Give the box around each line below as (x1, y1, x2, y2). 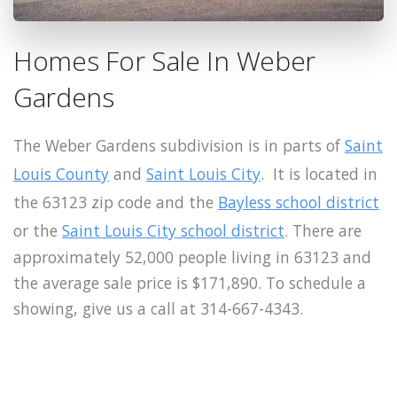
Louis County (13, 162, 109, 184)
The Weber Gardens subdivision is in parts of (13, 134, 345, 156)
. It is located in (261, 162, 378, 184)
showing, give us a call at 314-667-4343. (13, 297, 303, 319)
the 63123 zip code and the (13, 191, 218, 213)
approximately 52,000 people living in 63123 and (13, 245, 371, 268)
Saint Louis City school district (62, 219, 284, 241)
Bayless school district (218, 191, 379, 213)
